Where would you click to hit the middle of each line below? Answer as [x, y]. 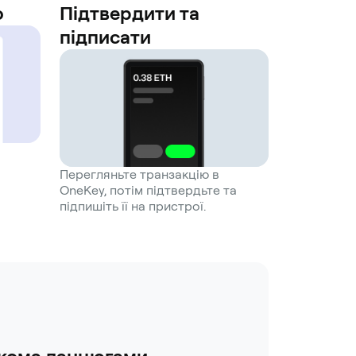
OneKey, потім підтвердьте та [148, 190]
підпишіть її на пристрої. [133, 206]
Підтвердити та [130, 13]
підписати [105, 37]
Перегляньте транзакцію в [139, 174]
